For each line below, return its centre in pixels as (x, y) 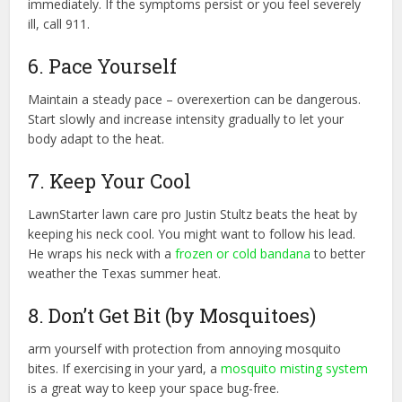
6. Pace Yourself (103, 66)
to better (338, 254)
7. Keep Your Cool (110, 181)
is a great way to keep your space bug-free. (154, 389)
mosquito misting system (295, 369)
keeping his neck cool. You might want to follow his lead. (192, 234)
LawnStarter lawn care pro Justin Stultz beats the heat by (193, 214)
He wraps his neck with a (102, 254)
